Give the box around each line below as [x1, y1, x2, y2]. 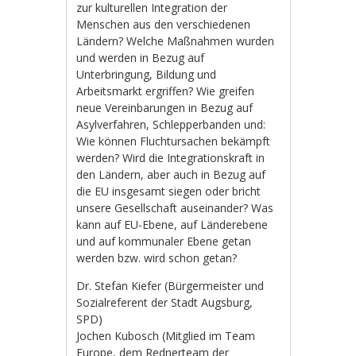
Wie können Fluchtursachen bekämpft [76, 133, 271, 149]
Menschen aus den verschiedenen [76, 16, 251, 32]
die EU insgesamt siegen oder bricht [76, 183, 261, 199]
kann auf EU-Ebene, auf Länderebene [76, 216, 269, 232]
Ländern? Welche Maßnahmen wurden [76, 33, 275, 48]
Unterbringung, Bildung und [76, 66, 217, 82]
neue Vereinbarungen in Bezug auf [76, 99, 253, 115]
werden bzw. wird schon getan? [76, 250, 238, 265]
